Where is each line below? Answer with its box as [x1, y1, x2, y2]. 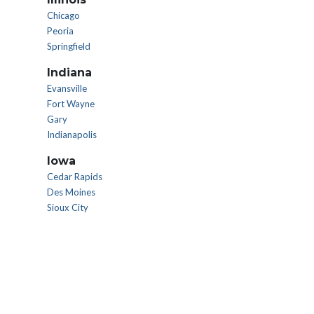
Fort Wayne [47, 98, 95, 109]
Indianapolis [47, 129, 97, 140]
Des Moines [47, 186, 95, 198]
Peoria [47, 25, 74, 36]
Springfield [47, 41, 90, 52]
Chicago [47, 10, 80, 21]
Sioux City [47, 202, 88, 213]
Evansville [47, 83, 87, 94]
